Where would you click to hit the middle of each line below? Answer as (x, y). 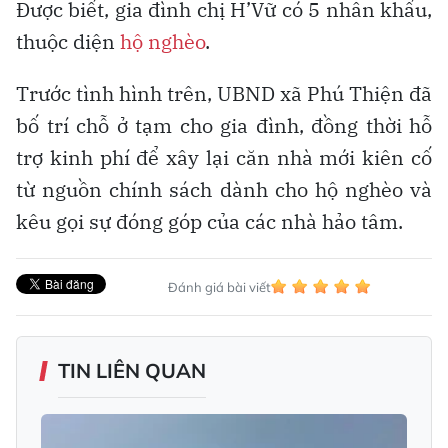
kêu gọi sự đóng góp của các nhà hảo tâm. (209, 221)
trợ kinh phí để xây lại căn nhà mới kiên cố (224, 157)
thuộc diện (68, 41)
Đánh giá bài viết (219, 286)
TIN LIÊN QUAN (132, 370)
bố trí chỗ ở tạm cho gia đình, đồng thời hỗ (224, 125)
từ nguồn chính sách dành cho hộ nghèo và (224, 189)
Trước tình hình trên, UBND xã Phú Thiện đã (224, 93)
